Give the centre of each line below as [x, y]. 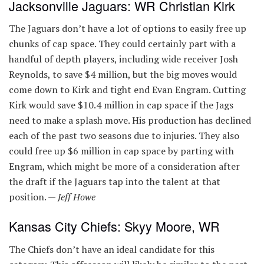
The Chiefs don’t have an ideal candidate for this [112, 249]
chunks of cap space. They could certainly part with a [122, 44]
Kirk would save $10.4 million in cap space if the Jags [121, 105]
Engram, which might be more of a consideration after [124, 166]
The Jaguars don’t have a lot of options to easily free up [128, 29]
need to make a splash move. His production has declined [130, 121]
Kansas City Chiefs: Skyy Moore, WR [114, 226]
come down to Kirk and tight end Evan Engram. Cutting [127, 90]
